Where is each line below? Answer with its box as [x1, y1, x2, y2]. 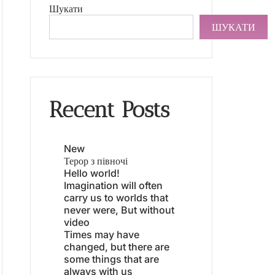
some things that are [64, 252, 159, 265]
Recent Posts [49, 96, 169, 123]
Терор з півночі [64, 154, 128, 167]
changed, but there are [64, 240, 169, 253]
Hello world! [64, 166, 120, 179]
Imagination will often [64, 179, 163, 192]
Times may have [64, 228, 139, 241]
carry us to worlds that [64, 191, 168, 204]
